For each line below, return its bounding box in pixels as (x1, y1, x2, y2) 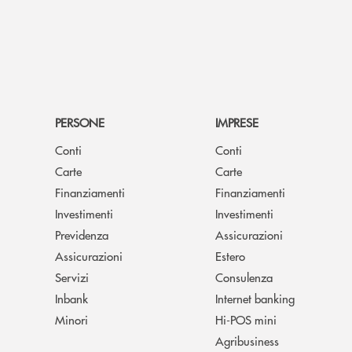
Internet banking (215, 290, 295, 307)
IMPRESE (215, 114, 258, 131)
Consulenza (215, 269, 273, 286)
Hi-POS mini (215, 311, 277, 328)
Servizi (55, 269, 89, 286)
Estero (215, 247, 245, 265)
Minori (55, 311, 88, 328)
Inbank (55, 290, 88, 307)
